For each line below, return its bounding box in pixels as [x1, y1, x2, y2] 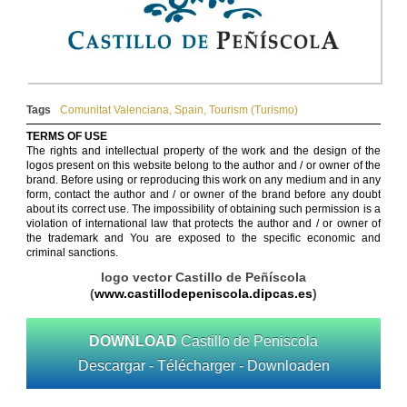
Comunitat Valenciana [60, 104, 169, 117]
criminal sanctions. [26, 246, 118, 260]
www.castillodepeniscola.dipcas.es [94, 286, 313, 302]
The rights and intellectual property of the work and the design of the [26, 144, 381, 158]
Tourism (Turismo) [209, 104, 298, 117]
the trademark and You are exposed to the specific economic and [26, 232, 381, 245]
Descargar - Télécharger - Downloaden [77, 358, 330, 374]
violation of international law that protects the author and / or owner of [26, 217, 381, 231]
